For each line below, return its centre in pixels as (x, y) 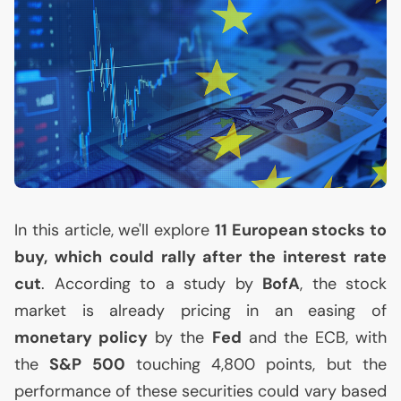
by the (180, 337)
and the (278, 337)
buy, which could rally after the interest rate (200, 257)
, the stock (343, 284)
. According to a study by (152, 284)
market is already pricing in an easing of (200, 311)
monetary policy (81, 337)
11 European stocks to (300, 230)
